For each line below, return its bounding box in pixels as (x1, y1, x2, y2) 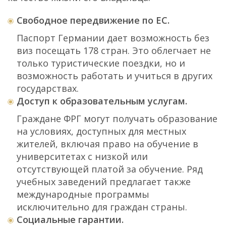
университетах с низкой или (17, 150, 148, 162)
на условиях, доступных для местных (17, 125, 186, 137)
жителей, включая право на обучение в (17, 138, 198, 150)
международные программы (17, 188, 149, 200)
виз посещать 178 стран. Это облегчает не (17, 44, 211, 56)
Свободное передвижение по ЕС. (17, 14, 169, 26)
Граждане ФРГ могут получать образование (17, 112, 217, 125)
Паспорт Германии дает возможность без (17, 32, 209, 44)
